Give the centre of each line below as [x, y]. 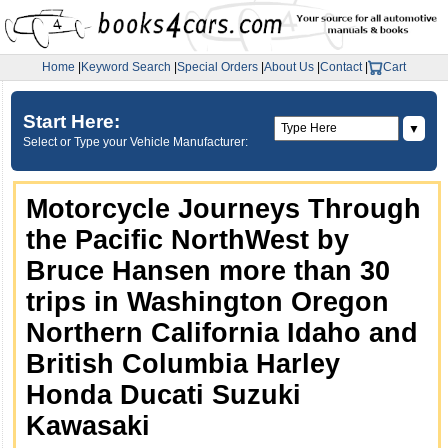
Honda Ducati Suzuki [163, 394]
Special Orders [217, 67]
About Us [289, 67]
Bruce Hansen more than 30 [208, 270]
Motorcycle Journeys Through [223, 208]
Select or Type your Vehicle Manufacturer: [136, 141]
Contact [341, 67]
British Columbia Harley [183, 363]
